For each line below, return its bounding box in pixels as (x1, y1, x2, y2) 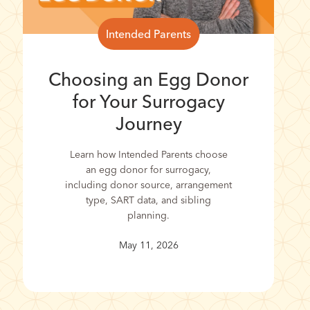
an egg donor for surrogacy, (86, 163, 212, 176)
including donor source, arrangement (65, 178, 232, 191)
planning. (127, 208, 170, 221)
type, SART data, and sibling (86, 193, 212, 206)
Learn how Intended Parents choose (69, 147, 228, 161)
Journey (115, 112, 182, 135)
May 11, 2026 (118, 238, 179, 251)
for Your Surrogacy (72, 90, 225, 113)
